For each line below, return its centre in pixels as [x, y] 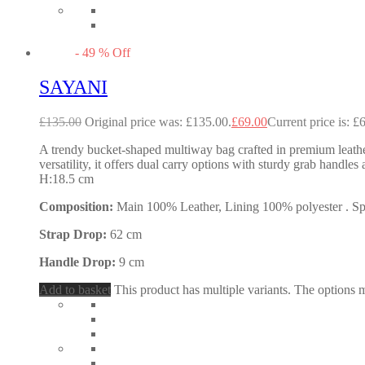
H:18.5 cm [66, 178]
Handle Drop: [79, 262]
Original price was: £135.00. [158, 121]
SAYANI [73, 87]
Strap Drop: [75, 234]
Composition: [78, 206]
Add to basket [75, 289]
